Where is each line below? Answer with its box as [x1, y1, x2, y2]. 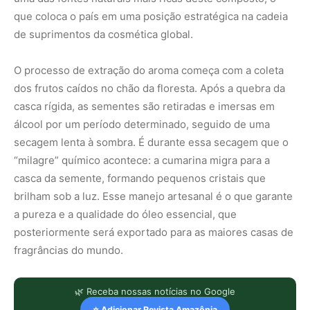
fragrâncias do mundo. [14, 243, 123, 257]
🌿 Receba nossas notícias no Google [75, 285, 235, 297]
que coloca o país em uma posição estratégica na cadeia [14, 9, 288, 23]
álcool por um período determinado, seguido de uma [14, 117, 270, 131]
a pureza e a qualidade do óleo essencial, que [14, 207, 237, 221]
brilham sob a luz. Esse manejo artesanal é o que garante [14, 189, 293, 203]
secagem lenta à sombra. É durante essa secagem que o [14, 135, 289, 149]
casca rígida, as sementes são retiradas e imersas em [14, 99, 275, 113]
